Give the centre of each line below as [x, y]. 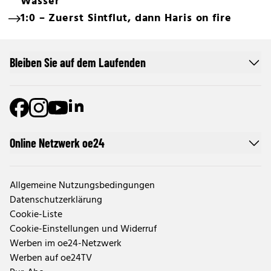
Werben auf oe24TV [51, 259]
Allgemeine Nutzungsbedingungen [82, 186]
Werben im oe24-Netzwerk [66, 244]
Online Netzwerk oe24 [57, 143]
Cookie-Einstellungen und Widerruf [83, 230]
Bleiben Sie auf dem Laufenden [78, 63]
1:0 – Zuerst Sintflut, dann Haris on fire [126, 19]
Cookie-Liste [36, 215]
